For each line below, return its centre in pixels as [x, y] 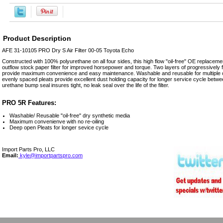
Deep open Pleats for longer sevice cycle [59, 127]
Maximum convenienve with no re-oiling [57, 121]
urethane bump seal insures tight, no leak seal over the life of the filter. [86, 85]
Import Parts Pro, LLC [28, 149]
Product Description [37, 38]
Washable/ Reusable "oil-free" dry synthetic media [70, 115]
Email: [10, 155]
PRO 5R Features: [29, 103]
